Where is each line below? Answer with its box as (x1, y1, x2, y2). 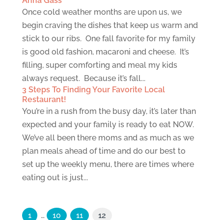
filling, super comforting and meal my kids (22, 60, 177, 70)
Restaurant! (22, 95, 66, 104)
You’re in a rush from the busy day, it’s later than (22, 107, 196, 116)
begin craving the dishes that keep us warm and (22, 21, 198, 30)
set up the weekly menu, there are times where (22, 160, 194, 169)
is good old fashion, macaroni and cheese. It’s (22, 47, 189, 56)
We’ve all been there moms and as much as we (22, 133, 194, 142)
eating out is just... (22, 173, 88, 182)
